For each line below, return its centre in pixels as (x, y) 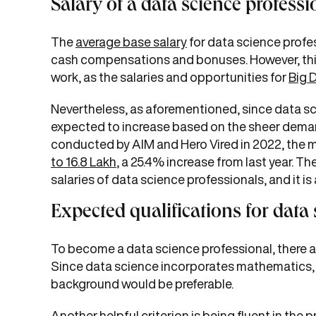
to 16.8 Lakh (84, 162)
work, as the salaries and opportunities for (170, 77)
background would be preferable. (142, 284)
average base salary (131, 42)
